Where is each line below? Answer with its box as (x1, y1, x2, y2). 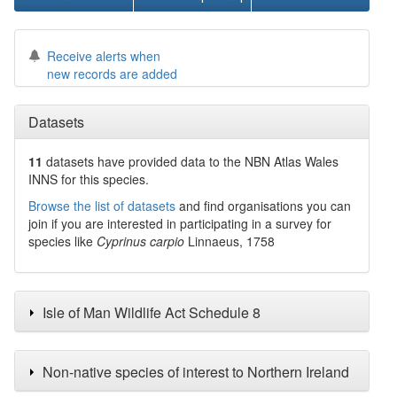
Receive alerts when (47, 47, 160, 65)
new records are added (47, 65, 177, 82)
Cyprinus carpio (97, 232, 184, 250)
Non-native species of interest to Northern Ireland (43, 362, 349, 382)
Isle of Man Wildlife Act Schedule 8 (43, 302, 261, 323)
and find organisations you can (175, 197, 351, 214)
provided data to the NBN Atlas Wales (125, 152, 339, 170)
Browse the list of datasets (28, 197, 175, 214)
